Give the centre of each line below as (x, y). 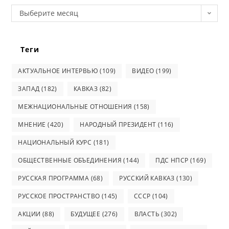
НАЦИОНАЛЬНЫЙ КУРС (55, 142)
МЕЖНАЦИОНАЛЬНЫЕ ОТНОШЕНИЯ (75, 106)
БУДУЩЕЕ (86, 214)
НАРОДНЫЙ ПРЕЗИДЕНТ (118, 124)
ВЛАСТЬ (147, 214)
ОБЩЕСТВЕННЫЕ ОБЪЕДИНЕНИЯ (70, 160)
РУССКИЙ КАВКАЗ (147, 178)
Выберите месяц (49, 13)
